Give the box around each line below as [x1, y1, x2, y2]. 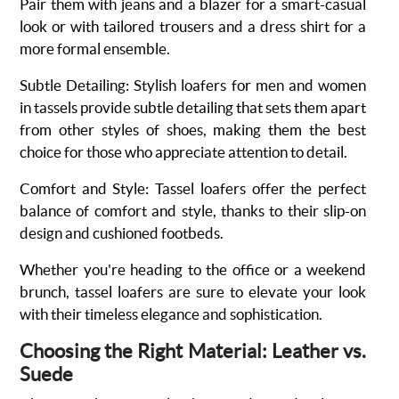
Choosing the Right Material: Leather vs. [20, 340, 366, 362]
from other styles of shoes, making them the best [20, 121, 366, 138]
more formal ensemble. [20, 40, 170, 57]
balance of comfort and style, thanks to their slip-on [20, 202, 366, 219]
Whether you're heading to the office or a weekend [20, 261, 366, 278]
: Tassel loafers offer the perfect [145, 180, 367, 197]
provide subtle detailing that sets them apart [80, 99, 366, 116]
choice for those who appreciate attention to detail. [20, 143, 347, 160]
